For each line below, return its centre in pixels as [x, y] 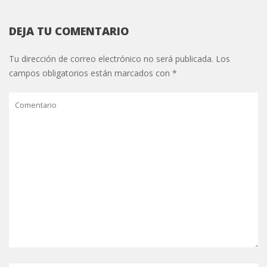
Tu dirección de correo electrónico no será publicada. [111, 58]
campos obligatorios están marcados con [91, 73]
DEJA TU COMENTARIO [69, 31]
